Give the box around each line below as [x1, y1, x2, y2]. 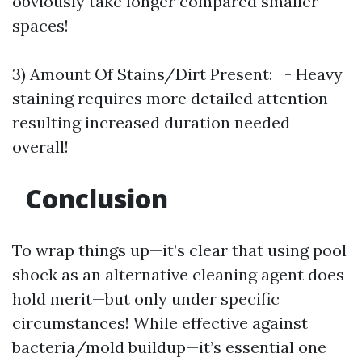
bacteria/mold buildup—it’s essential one [12, 337, 326, 357]
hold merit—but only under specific [12, 288, 280, 309]
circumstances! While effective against [12, 313, 308, 333]
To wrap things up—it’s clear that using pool [12, 240, 347, 260]
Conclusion [19, 181, 168, 216]
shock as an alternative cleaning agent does [12, 264, 344, 284]
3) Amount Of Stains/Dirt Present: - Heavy [12, 64, 343, 84]
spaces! [12, 15, 69, 36]
